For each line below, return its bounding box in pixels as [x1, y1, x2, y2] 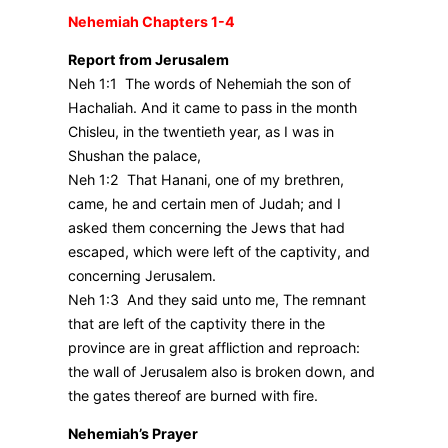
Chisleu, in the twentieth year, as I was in [68, 123, 334, 141]
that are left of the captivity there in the [68, 315, 325, 333]
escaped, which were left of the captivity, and [68, 243, 370, 261]
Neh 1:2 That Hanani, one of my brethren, [68, 171, 344, 189]
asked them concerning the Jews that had [68, 219, 345, 237]
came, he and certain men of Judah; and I [68, 195, 341, 213]
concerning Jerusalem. [68, 267, 216, 285]
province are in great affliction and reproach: [68, 339, 360, 357]
